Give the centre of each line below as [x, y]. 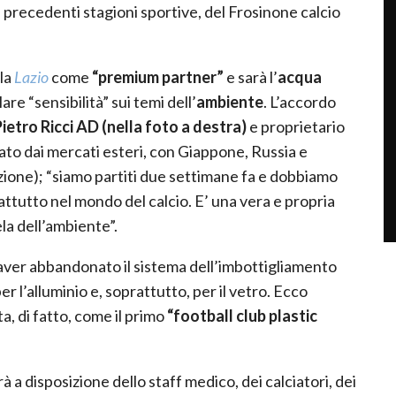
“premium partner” [158, 76]
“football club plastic [242, 315]
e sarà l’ [251, 76]
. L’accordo [300, 101]
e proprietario [296, 126]
